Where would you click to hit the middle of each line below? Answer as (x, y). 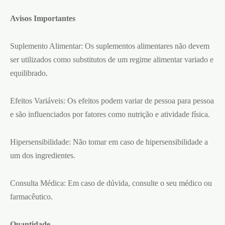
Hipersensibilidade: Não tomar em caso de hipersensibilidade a (109, 142)
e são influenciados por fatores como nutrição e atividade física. (110, 114)
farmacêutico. (31, 196)
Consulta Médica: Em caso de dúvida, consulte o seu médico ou (111, 183)
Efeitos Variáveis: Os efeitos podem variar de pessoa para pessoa (112, 100)
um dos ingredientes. (43, 155)
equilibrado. (29, 73)
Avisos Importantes (43, 18)
